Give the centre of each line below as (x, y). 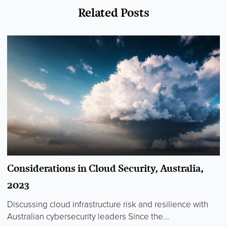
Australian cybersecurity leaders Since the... (88, 217)
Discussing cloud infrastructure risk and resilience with (108, 205)
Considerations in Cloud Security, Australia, (105, 168)
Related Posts (113, 13)
